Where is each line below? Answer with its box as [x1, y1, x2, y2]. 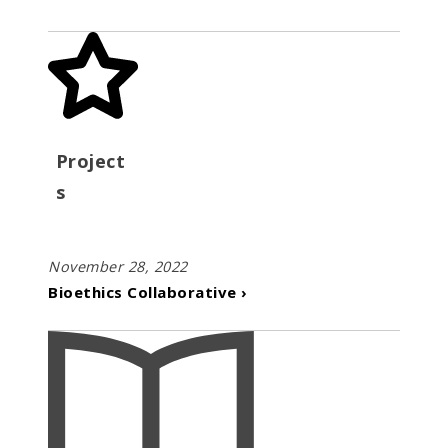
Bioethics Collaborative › [48, 281, 248, 302]
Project [55, 148, 126, 174]
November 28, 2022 [48, 256, 188, 276]
